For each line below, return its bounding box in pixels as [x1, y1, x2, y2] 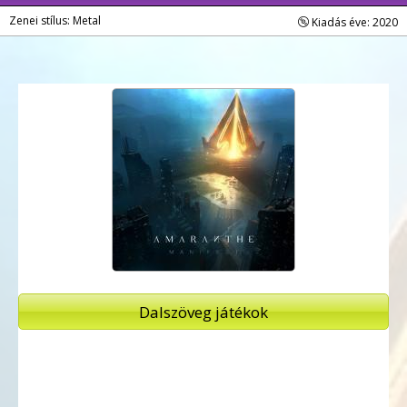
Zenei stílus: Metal [9, 13, 101, 28]
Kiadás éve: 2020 [309, 15, 398, 30]
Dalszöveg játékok [139, 301, 268, 323]
